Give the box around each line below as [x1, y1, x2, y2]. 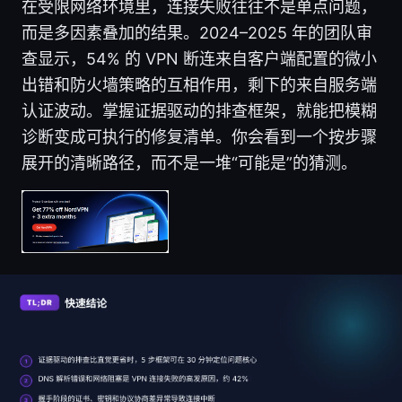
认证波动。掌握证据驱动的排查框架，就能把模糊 [22, 101, 377, 121]
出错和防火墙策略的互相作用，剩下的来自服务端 [22, 75, 377, 95]
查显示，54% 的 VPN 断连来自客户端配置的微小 [22, 49, 377, 69]
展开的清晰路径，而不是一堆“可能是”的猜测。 [22, 153, 357, 173]
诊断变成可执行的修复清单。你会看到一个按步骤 [22, 127, 377, 147]
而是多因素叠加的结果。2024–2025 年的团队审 [22, 23, 372, 43]
